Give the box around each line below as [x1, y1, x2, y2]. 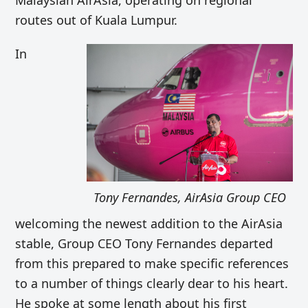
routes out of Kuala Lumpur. [15, 12, 178, 29]
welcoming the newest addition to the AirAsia [15, 215, 283, 232]
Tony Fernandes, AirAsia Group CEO [93, 189, 286, 206]
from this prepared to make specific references [15, 255, 289, 272]
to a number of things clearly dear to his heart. [15, 275, 289, 292]
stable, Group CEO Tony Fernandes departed [15, 235, 274, 252]
